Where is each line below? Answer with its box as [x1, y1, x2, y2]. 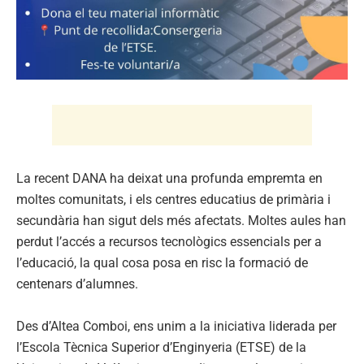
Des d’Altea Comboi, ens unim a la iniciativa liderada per [16, 318, 336, 335]
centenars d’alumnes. [16, 276, 138, 292]
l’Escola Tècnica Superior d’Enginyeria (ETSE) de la [16, 340, 306, 356]
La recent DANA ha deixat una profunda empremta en [16, 171, 323, 187]
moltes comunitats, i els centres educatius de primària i [16, 192, 331, 208]
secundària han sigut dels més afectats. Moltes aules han [16, 213, 346, 229]
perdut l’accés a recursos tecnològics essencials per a [16, 234, 322, 250]
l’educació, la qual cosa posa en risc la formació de [16, 255, 308, 271]
